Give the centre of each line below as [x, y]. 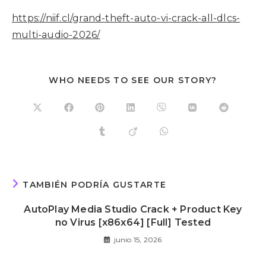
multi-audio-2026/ [56, 35]
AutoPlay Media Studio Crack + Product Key [133, 209]
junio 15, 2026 [138, 240]
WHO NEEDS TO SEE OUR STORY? [133, 80]
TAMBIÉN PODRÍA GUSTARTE [95, 185]
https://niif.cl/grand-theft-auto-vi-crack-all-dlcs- [126, 18]
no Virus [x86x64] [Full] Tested [133, 222]
